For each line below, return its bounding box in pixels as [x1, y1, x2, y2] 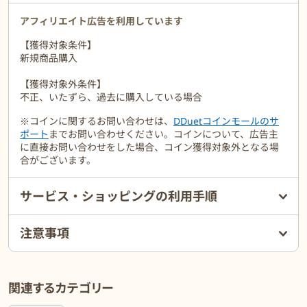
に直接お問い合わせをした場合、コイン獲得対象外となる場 [20, 140, 279, 154]
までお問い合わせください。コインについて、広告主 [49, 127, 278, 141]
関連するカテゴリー [8, 280, 113, 297]
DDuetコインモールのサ [173, 114, 279, 128]
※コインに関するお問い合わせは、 [20, 114, 173, 128]
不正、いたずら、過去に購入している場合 [20, 90, 202, 104]
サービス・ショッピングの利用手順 [20, 188, 217, 205]
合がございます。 [20, 153, 96, 167]
